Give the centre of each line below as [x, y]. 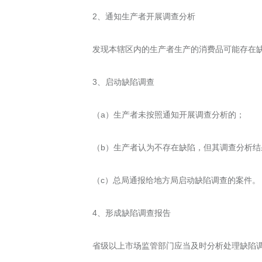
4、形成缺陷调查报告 [133, 213]
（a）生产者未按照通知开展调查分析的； [170, 114]
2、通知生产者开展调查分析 [145, 16]
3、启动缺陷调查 [125, 82]
